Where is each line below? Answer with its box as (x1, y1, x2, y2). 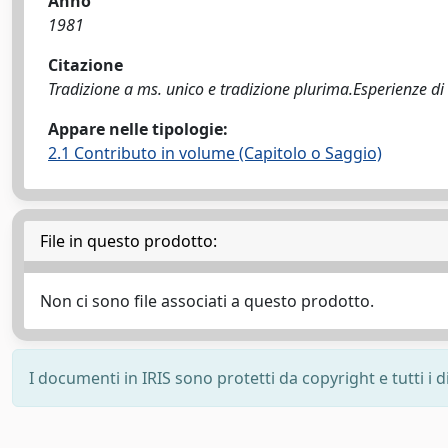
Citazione (48, 54, 123, 76)
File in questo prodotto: (40, 230, 217, 252)
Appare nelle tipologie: (48, 118, 228, 140)
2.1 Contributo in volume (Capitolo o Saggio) (48, 142, 382, 164)
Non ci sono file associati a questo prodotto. (40, 290, 374, 312)
